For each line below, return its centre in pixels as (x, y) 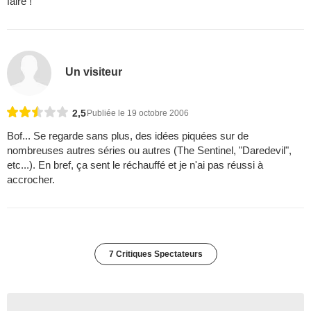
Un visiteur (94, 72)
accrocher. (31, 179)
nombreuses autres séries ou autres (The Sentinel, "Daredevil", (149, 150)
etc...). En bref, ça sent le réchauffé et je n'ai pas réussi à (135, 165)
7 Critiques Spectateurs (155, 254)
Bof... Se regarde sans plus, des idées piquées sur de (128, 135)
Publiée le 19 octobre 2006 (138, 113)
